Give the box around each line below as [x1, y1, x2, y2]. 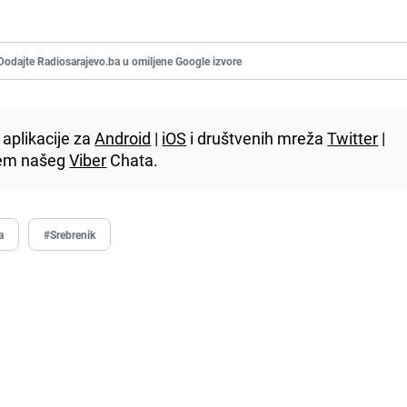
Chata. [106, 148, 159, 171]
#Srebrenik [44, 226, 96, 242]
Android [94, 126, 152, 149]
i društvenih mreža [186, 126, 328, 149]
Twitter [327, 126, 379, 149]
